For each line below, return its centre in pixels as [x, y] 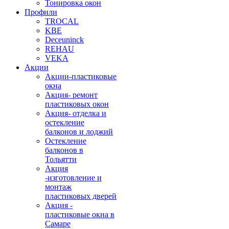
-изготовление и [73, 178]
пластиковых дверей [81, 196]
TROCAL [62, 21]
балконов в [64, 150]
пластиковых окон [77, 104]
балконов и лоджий [79, 132]
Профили [41, 12]
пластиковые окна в [80, 215]
